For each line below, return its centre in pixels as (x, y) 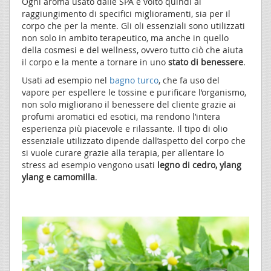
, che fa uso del (189, 80)
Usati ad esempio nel (66, 80)
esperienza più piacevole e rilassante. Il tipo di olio (125, 129)
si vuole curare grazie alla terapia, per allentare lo (123, 153)
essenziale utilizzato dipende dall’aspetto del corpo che (134, 141)
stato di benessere (206, 62)
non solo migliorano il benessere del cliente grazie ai (129, 105)
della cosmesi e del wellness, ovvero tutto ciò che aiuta (132, 50)
